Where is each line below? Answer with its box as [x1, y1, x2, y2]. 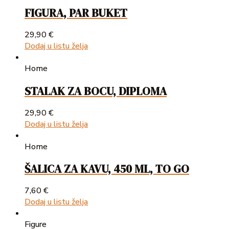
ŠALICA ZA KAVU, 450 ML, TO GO [25, 161, 189, 177]
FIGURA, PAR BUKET [25, 5, 127, 21]
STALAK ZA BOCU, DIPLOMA [25, 83, 167, 99]
